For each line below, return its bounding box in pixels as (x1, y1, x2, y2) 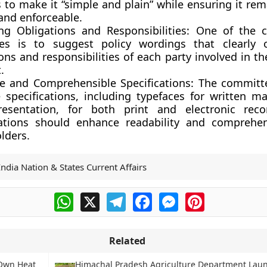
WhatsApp (73, 191, 120, 204)
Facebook (151, 191, 195, 204)
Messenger (178, 191, 229, 204)
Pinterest (204, 191, 246, 204)
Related (108, 234, 145, 247)
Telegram (125, 191, 168, 204)
